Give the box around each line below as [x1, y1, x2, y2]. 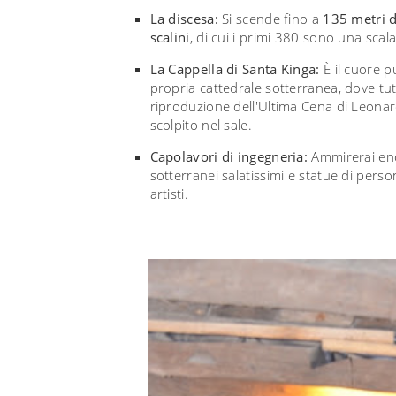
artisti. [149, 184, 188, 202]
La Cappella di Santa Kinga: [149, 59, 320, 78]
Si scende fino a [217, 9, 324, 27]
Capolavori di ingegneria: [149, 147, 308, 165]
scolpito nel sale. [149, 115, 252, 133]
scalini [149, 27, 190, 46]
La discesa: [149, 9, 218, 27]
